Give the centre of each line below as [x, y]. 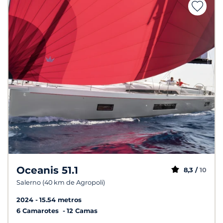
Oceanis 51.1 [47, 170]
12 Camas [82, 211]
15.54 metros [60, 200]
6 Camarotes [39, 211]
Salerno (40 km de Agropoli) [61, 183]
